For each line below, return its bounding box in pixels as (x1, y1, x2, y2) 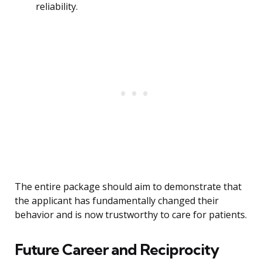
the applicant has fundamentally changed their (15, 194, 219, 208)
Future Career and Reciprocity (15, 240, 219, 260)
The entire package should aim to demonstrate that (15, 180, 242, 194)
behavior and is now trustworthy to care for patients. (15, 208, 247, 222)
